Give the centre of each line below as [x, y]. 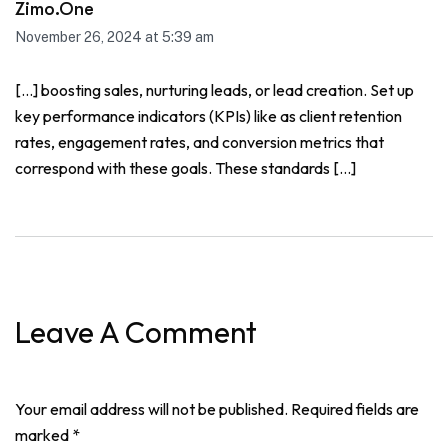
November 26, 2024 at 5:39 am [114, 37]
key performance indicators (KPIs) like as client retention [208, 116]
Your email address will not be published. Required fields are [217, 409]
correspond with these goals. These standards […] [185, 168]
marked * [47, 435]
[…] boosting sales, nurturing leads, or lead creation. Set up [214, 90]
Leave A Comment [136, 332]
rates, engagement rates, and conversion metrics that [199, 142]
